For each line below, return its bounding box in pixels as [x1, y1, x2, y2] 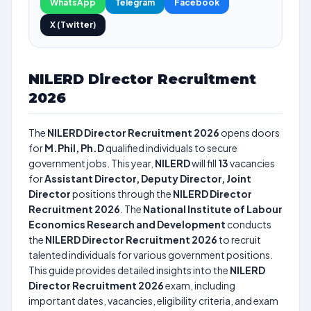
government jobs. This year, [28, 157, 155, 169]
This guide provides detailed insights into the [28, 264, 230, 276]
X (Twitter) [50, 19, 96, 30]
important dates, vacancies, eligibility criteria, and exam [28, 294, 278, 307]
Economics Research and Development [28, 218, 226, 230]
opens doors [219, 126, 280, 139]
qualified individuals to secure [104, 142, 237, 154]
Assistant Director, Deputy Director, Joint [44, 172, 251, 185]
